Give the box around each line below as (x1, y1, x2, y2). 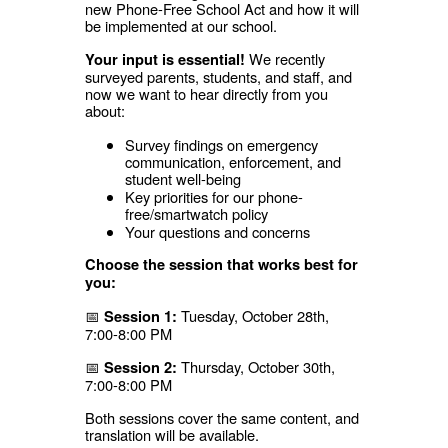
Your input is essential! (84, 48, 245, 70)
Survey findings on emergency (124, 133, 318, 155)
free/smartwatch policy (124, 202, 268, 224)
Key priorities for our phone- (124, 185, 303, 207)
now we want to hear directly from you (84, 82, 328, 104)
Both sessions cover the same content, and (84, 406, 359, 428)
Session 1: (103, 305, 177, 327)
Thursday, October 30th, (176, 355, 335, 377)
